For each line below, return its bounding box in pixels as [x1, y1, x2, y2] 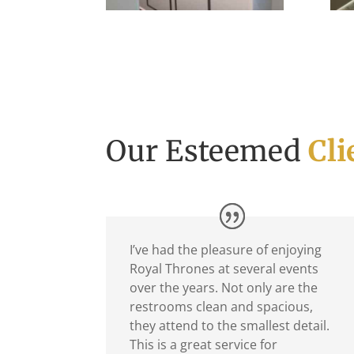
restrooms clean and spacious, [130, 297, 314, 315]
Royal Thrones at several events [130, 259, 319, 277]
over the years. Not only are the [130, 278, 318, 296]
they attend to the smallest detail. [130, 316, 330, 334]
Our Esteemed [106, 133, 309, 169]
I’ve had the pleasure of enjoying [130, 240, 322, 258]
